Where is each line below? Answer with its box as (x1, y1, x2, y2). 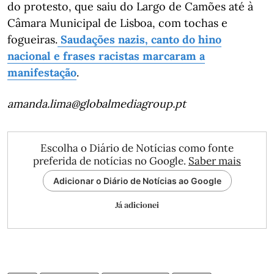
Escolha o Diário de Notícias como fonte (40, 141, 234, 155)
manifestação (7, 65, 76, 80)
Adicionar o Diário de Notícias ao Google (53, 175, 221, 186)
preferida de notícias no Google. (33, 154, 188, 168)
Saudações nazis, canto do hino (57, 32, 221, 46)
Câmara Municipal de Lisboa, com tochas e (7, 15, 228, 30)
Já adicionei (115, 198, 159, 211)
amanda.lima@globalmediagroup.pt (7, 96, 186, 111)
